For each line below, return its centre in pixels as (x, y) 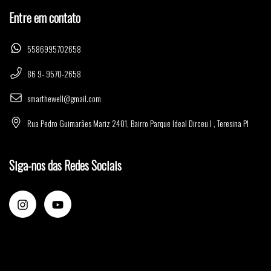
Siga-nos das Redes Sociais (65, 165)
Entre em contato (45, 17)
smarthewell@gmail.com (64, 99)
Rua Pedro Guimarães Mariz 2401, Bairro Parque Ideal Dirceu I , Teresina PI (138, 123)
